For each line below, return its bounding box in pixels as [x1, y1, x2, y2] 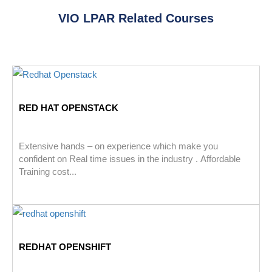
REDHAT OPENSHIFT [19, 242, 111, 253]
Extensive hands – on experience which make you [19, 141, 218, 152]
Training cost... [19, 166, 76, 177]
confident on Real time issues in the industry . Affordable [19, 154, 240, 165]
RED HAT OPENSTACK [19, 103, 118, 114]
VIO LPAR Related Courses [58, 12, 214, 25]
